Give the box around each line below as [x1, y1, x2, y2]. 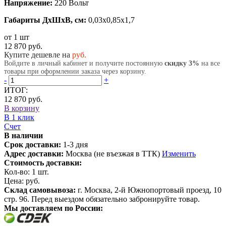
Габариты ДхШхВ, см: [4, 15, 86, 24]
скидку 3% [164, 59, 199, 67]
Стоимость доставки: [4, 158, 82, 167]
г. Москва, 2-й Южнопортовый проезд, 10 [76, 185, 221, 194]
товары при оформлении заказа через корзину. [4, 67, 146, 75]
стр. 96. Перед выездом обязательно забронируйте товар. [4, 194, 200, 203]
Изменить [162, 149, 196, 158]
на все [199, 59, 220, 67]
